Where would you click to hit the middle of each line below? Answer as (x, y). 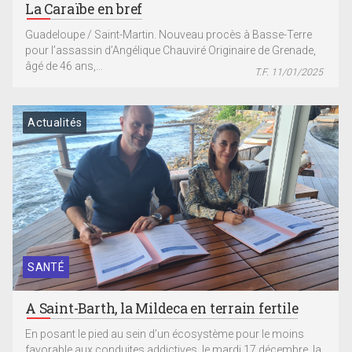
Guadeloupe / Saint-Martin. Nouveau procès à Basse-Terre (169, 35)
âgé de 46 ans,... (64, 66)
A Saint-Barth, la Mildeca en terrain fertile (162, 309)
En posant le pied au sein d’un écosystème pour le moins (165, 334)
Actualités (55, 122)
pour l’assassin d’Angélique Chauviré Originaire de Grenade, (171, 51)
